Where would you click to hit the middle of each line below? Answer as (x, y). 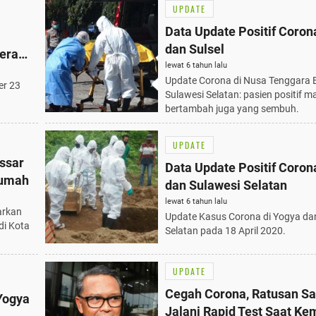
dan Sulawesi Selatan (226, 186)
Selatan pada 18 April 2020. (225, 231)
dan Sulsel (195, 49)
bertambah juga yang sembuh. (232, 108)
